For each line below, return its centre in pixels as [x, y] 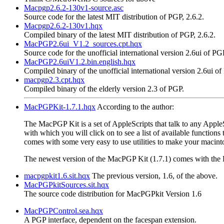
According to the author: [135, 107]
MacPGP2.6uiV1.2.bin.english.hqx [80, 62]
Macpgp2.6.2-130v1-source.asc [74, 8]
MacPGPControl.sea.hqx [63, 211]
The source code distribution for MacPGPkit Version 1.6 [113, 194]
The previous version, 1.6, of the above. [154, 176]
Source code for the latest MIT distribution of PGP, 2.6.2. [114, 17]
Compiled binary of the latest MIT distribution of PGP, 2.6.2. [120, 35]
